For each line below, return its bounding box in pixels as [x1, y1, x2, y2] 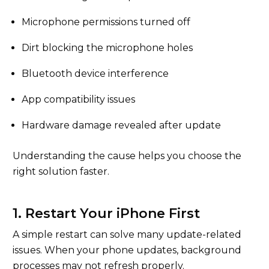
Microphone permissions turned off [22, 16, 190, 28]
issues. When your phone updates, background [13, 244, 241, 256]
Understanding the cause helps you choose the [13, 150, 241, 162]
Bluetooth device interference [22, 68, 169, 79]
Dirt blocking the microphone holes [22, 42, 193, 53]
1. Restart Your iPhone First [13, 205, 200, 222]
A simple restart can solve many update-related [13, 229, 241, 240]
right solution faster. [13, 166, 109, 177]
